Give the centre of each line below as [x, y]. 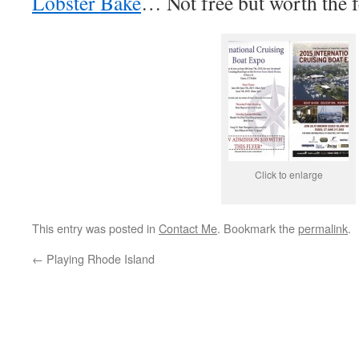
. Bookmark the [258, 228]
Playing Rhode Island [99, 258]
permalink [323, 228]
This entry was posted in [95, 228]
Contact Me [188, 228]
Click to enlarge [288, 174]
